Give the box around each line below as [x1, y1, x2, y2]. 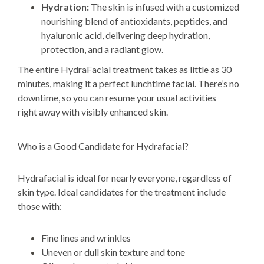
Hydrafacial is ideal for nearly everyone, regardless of [18, 171, 232, 183]
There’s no [198, 77, 239, 89]
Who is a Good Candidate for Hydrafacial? [18, 140, 189, 151]
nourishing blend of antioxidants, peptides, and [41, 15, 227, 27]
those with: [18, 200, 62, 212]
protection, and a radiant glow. [41, 43, 163, 55]
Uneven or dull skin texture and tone [41, 246, 185, 258]
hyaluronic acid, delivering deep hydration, [41, 29, 210, 41]
